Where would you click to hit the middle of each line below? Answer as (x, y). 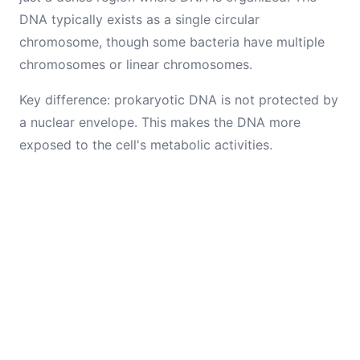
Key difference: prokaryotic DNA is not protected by (179, 100)
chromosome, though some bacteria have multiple (172, 42)
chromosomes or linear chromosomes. (136, 64)
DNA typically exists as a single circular (139, 19)
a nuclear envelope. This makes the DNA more (160, 122)
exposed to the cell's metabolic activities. (146, 145)
